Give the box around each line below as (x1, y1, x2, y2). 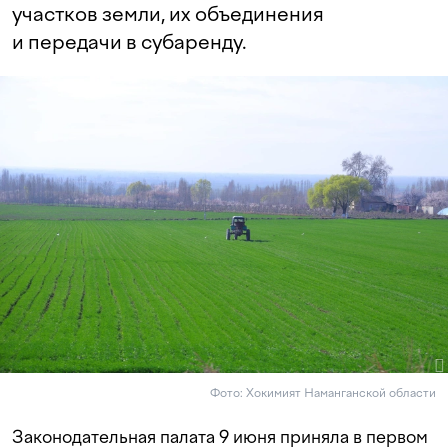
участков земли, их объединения (12, 2, 324, 26)
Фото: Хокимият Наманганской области (210, 386, 436, 401)
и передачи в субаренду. (12, 30, 247, 54)
